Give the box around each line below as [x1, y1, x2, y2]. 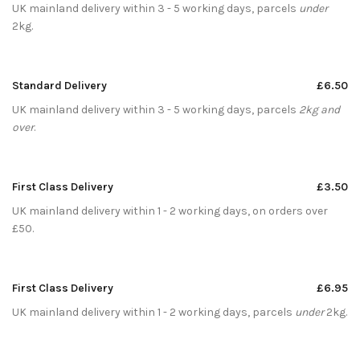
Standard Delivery [12, 78, 107, 92]
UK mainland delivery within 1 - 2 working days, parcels [12, 305, 295, 319]
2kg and [299, 102, 340, 117]
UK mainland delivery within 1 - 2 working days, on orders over [12, 203, 328, 218]
